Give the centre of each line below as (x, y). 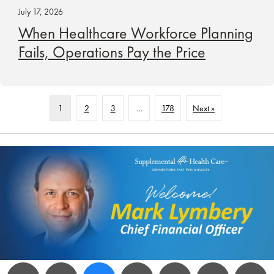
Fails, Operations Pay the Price (112, 52)
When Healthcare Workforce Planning (136, 33)
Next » (204, 108)
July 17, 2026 (41, 11)
